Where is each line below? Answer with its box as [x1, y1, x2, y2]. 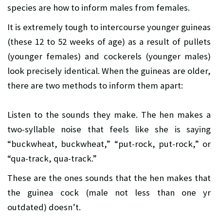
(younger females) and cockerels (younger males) [7, 51, 211, 62]
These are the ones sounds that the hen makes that [7, 172, 211, 184]
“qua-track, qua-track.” [7, 153, 97, 164]
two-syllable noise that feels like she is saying [7, 124, 211, 135]
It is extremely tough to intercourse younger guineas [7, 21, 211, 33]
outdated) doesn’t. [7, 201, 81, 213]
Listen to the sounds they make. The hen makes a [7, 109, 211, 121]
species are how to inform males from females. [7, 2, 190, 14]
